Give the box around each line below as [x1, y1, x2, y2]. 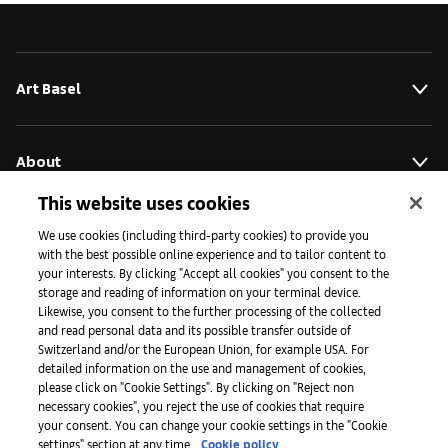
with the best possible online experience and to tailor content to [38, 246, 387, 261]
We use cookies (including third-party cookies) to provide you [38, 227, 370, 242]
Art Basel [16, 78, 81, 98]
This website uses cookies [38, 191, 251, 214]
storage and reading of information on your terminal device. [38, 284, 362, 299]
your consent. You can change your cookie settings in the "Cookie [38, 417, 388, 432]
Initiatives [16, 224, 86, 244]
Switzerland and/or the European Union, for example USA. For [38, 341, 370, 356]
